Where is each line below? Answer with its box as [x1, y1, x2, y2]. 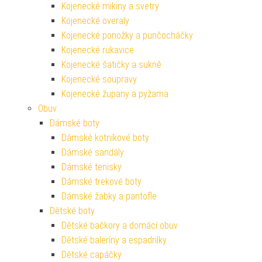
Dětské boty [50, 205, 95, 217]
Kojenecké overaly [61, 15, 129, 27]
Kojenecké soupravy [61, 74, 137, 85]
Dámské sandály [61, 147, 124, 158]
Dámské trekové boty [61, 176, 142, 188]
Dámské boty [50, 118, 99, 129]
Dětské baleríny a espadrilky [61, 235, 167, 246]
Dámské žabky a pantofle [61, 191, 157, 202]
